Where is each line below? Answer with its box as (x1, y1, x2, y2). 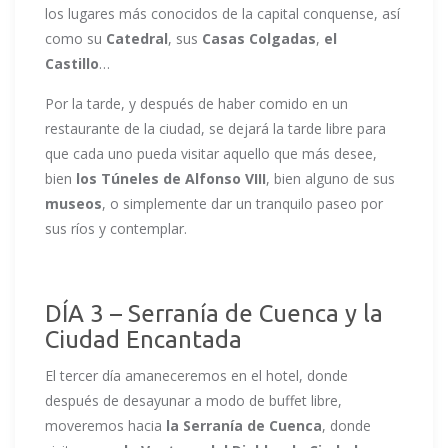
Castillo (45, 53, 99, 73)
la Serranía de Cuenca (166, 415, 322, 435)
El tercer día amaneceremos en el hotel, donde (45, 365, 348, 385)
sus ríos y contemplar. (45, 218, 187, 238)
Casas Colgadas (198, 28, 316, 48)
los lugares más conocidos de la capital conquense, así (45, 3, 400, 23)
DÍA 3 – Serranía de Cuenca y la (45, 299, 383, 327)
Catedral (106, 28, 168, 48)
